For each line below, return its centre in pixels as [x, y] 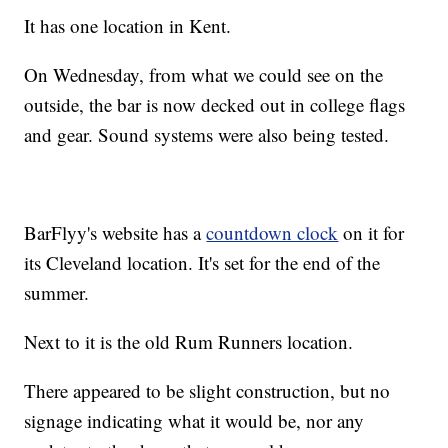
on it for [371, 233]
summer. [57, 293]
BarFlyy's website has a [115, 233]
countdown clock [272, 233]
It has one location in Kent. [128, 26]
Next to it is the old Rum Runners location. [189, 342]
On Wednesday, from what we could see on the [204, 75]
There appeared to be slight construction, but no [207, 391]
